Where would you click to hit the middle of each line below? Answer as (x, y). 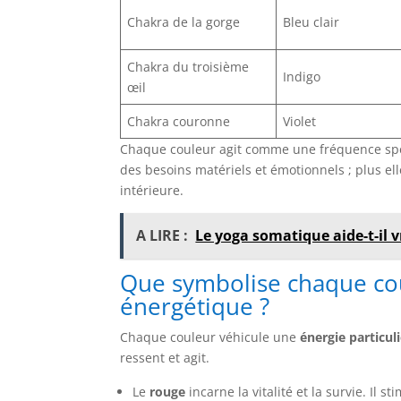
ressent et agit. (165, 357)
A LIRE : (162, 235)
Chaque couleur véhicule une (210, 337)
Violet (300, 121)
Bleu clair (311, 21)
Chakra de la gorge (184, 21)
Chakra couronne (179, 121)
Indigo (302, 76)
